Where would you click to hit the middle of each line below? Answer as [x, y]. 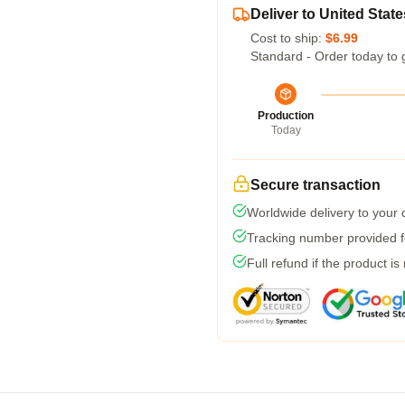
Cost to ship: [288, 38]
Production [286, 116]
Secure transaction [316, 185]
